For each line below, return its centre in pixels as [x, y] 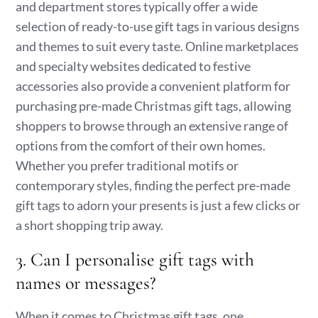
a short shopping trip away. [90, 225]
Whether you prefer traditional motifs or [127, 165]
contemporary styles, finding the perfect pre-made [153, 185]
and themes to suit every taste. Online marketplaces [158, 46]
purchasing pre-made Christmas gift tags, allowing [154, 106]
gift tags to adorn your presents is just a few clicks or [158, 205]
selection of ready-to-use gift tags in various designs [158, 26]
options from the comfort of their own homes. [141, 146]
